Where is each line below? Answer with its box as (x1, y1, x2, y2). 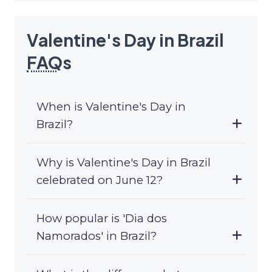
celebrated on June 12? (36, 173, 163, 188)
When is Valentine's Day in (36, 100, 186, 114)
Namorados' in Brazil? (36, 229, 157, 243)
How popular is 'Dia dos (36, 211, 167, 226)
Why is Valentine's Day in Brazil (36, 155, 211, 170)
